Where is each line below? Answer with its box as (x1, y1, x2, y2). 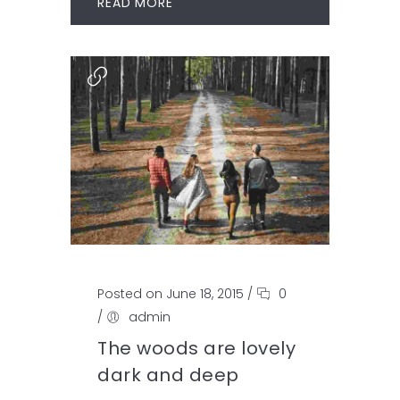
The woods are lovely (97, 336, 296, 362)
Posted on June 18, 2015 (97, 285, 244, 304)
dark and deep (97, 362, 239, 388)
